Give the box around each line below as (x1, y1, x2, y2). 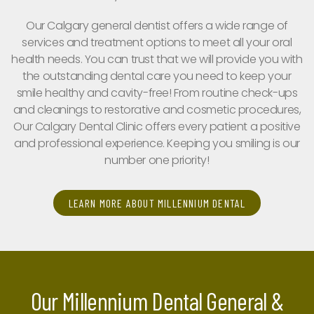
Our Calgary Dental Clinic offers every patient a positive (13, 118, 301, 135)
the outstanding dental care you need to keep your (22, 68, 292, 84)
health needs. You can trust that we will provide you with (11, 51, 303, 67)
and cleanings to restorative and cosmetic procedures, (13, 102, 301, 118)
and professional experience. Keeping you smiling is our (13, 135, 300, 151)
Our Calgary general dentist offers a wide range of (25, 18, 288, 34)
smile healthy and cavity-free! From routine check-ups (16, 85, 298, 101)
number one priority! (104, 152, 210, 168)
